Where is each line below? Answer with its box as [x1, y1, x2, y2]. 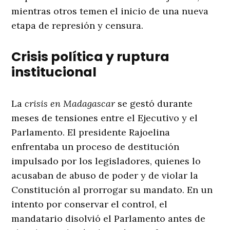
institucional [11, 63, 97, 82]
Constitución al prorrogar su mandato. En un [11, 184, 213, 196]
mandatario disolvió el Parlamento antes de [11, 213, 206, 225]
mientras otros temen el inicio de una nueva [11, 5, 209, 17]
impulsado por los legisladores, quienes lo [11, 155, 201, 167]
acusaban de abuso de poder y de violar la [11, 169, 199, 182]
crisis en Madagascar [25, 98, 116, 110]
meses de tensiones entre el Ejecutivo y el [11, 112, 198, 124]
